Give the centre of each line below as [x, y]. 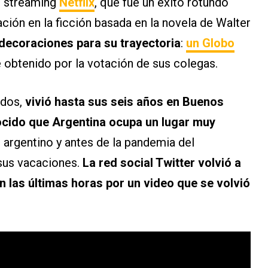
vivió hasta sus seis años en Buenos [124, 102]
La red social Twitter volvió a [162, 163]
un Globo [210, 43]
